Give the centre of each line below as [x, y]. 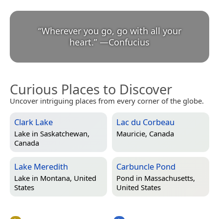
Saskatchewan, [65, 133]
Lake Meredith [41, 167]
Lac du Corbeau [145, 122]
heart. [82, 42]
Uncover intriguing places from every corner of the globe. [107, 101]
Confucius [129, 42]
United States [139, 187]
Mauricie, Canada [145, 133]
